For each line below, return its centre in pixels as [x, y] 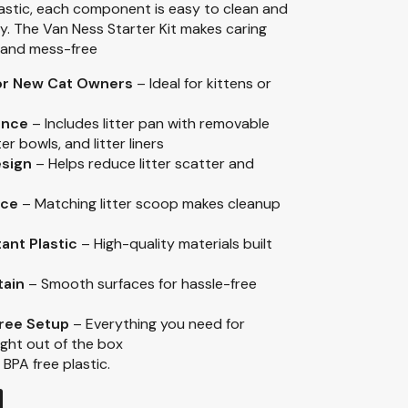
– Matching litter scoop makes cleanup [149, 203]
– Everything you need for [157, 323]
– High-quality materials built [175, 243]
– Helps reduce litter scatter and [143, 163]
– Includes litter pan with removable [149, 123]
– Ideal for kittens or [202, 83]
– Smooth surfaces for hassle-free [141, 283]
